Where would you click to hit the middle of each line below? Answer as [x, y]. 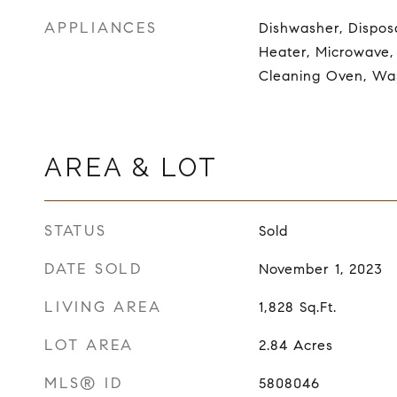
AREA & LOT [131, 167]
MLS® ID [84, 383]
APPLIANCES [101, 27]
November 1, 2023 [320, 269]
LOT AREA [89, 345]
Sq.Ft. [318, 307]
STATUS [76, 230]
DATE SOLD [93, 269]
